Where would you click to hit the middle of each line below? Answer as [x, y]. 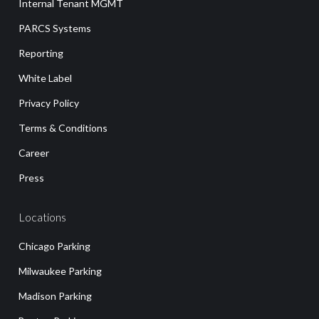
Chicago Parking [54, 246]
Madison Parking [55, 296]
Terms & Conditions [63, 127]
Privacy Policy [49, 103]
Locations [42, 216]
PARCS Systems [55, 28]
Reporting [41, 53]
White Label [45, 78]
